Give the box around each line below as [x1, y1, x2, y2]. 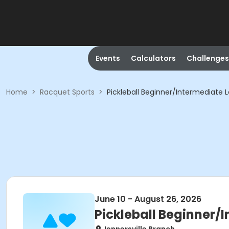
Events [95, 53, 120, 63]
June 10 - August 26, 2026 [95, 193, 201, 205]
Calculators [130, 53, 176, 63]
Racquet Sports [40, 87, 95, 97]
